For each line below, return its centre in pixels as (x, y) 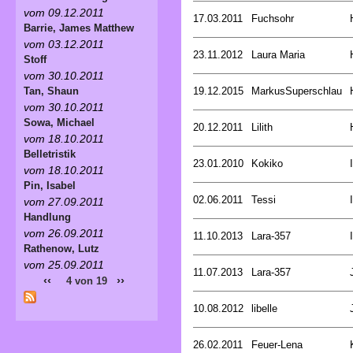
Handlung (47, 217)
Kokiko (267, 163)
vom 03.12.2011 (64, 44)
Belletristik (50, 154)
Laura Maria (278, 54)
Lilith (262, 127)
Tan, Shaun (51, 91)
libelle (264, 308)
